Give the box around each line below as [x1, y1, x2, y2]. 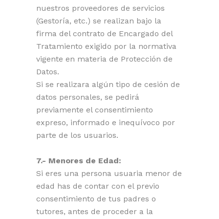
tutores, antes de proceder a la [36, 207, 153, 216]
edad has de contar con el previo [36, 181, 159, 191]
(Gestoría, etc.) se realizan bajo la [36, 16, 161, 25]
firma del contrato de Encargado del [36, 29, 173, 38]
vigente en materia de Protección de [36, 54, 173, 64]
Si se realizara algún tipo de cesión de [36, 80, 180, 89]
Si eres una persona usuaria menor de [36, 169, 182, 178]
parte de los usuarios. [36, 131, 118, 140]
